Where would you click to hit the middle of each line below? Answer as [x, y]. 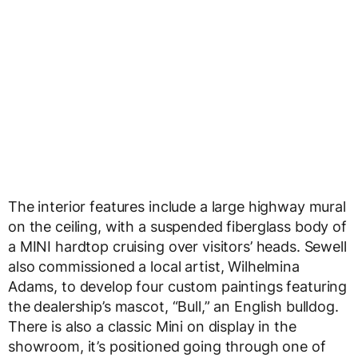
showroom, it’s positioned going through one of [167, 347]
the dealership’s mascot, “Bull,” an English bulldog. [173, 307]
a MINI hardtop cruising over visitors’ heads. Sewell [177, 247]
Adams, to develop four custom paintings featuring [178, 287]
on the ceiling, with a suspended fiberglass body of [177, 227]
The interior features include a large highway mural [177, 207]
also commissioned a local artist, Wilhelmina [154, 267]
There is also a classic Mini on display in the [152, 327]
